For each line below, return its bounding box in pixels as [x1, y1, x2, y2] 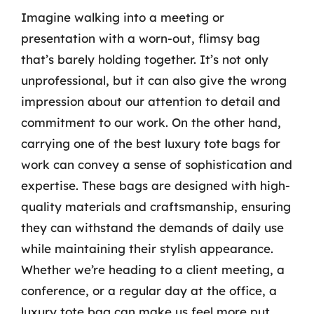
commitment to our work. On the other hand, [21, 114, 281, 130]
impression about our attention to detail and [21, 93, 280, 109]
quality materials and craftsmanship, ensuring [21, 198, 291, 214]
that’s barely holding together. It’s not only [21, 51, 268, 67]
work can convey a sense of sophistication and [21, 156, 292, 172]
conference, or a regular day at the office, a [21, 282, 277, 298]
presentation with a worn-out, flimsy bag [21, 30, 260, 46]
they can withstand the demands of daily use [21, 219, 284, 235]
